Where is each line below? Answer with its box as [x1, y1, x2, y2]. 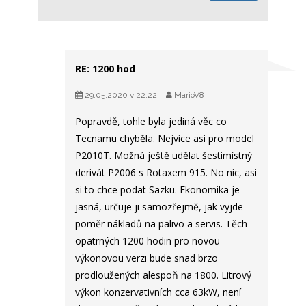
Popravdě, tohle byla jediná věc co [75, 115, 227, 128]
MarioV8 [172, 90, 204, 100]
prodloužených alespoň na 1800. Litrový [75, 268, 251, 282]
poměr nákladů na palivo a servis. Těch [75, 217, 247, 231]
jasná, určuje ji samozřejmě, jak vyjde [75, 200, 243, 214]
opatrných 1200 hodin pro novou [75, 234, 220, 248]
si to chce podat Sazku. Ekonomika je [75, 183, 240, 197]
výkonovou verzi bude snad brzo [75, 251, 218, 265]
